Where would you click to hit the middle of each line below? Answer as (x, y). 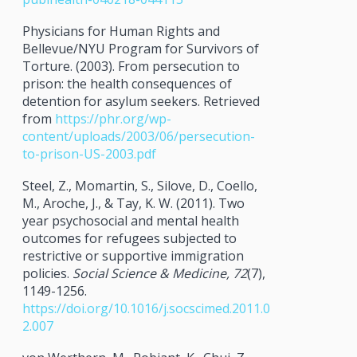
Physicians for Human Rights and (121, 31)
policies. (47, 273)
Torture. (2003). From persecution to (131, 66)
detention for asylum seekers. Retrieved (141, 101)
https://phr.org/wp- (113, 118)
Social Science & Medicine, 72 (159, 273)
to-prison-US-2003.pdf (89, 153)
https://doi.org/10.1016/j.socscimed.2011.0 (146, 308)
